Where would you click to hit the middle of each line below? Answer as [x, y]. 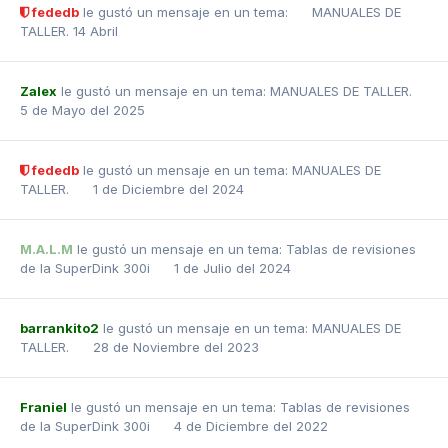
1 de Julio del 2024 [232, 268]
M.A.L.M [46, 249]
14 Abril [95, 31]
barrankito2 [59, 328]
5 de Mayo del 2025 [82, 110]
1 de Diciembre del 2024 [168, 189]
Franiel [43, 407]
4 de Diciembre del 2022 [251, 426]
